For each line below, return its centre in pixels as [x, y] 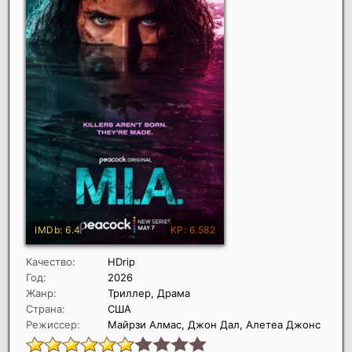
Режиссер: [53, 325]
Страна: [46, 309]
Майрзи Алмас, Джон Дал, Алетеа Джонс [214, 325]
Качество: [51, 262]
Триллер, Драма [149, 293]
